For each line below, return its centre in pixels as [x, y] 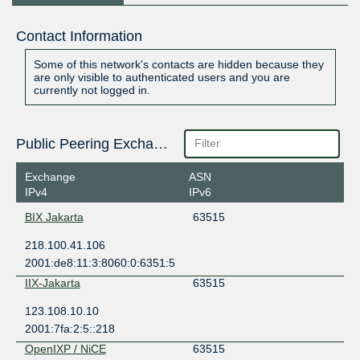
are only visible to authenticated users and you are [162, 78]
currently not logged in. [92, 90]
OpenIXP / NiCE [65, 348]
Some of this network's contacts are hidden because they [178, 65]
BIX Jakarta [54, 217]
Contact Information [79, 37]
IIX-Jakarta [52, 282]
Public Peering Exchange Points [160, 144]
